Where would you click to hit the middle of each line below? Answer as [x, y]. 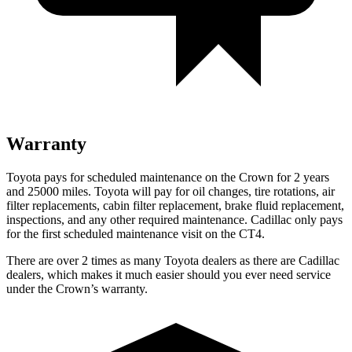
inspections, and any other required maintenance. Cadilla [146, 219]
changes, [230, 191]
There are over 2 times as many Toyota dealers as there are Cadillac [173, 260]
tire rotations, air [293, 191]
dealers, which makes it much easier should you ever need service [169, 274]
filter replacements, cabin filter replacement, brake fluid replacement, [175, 205]
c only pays [314, 219]
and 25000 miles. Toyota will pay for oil [107, 191]
